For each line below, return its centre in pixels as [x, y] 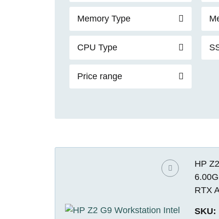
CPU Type [97, 47]
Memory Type [104, 18]
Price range [100, 76]
